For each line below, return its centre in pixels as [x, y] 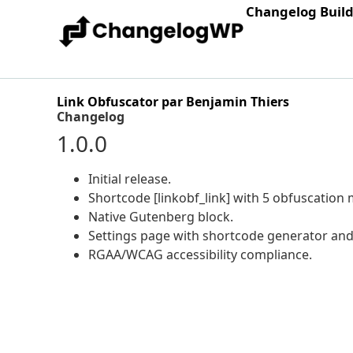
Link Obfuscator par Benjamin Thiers [173, 102]
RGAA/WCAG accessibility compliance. [200, 255]
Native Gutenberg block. [161, 217]
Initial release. [130, 179]
